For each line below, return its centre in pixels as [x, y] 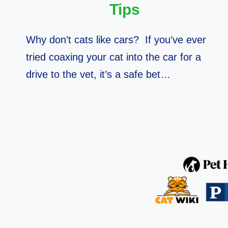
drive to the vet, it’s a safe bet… [98, 75]
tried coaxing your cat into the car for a [113, 57]
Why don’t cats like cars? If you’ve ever [116, 40]
